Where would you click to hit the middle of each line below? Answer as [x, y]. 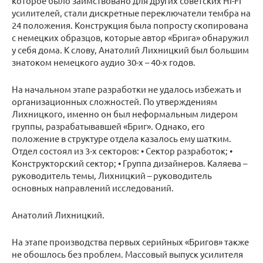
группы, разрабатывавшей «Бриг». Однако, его [108, 126]
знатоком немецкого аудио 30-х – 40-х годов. [104, 62]
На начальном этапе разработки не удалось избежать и [127, 89]
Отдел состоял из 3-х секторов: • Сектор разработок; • [122, 150]
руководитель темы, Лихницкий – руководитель [112, 175]
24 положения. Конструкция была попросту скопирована [130, 25]
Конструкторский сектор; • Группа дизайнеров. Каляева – [129, 163]
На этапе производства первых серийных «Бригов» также [130, 241]
